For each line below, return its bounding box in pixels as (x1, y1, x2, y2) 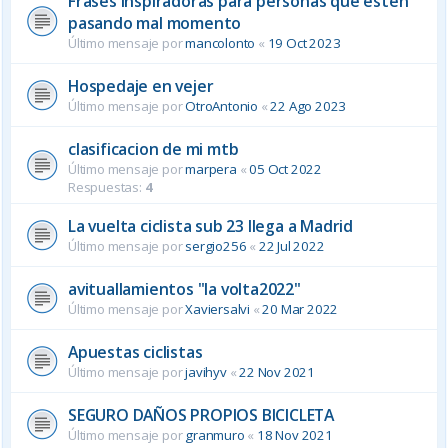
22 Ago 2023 (270, 96, 347, 115)
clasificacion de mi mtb (68, 137, 239, 160)
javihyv (185, 362, 227, 381)
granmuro (185, 425, 245, 444)
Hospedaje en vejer (68, 74, 214, 97)
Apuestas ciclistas (68, 340, 203, 363)
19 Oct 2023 (267, 33, 341, 52)
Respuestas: (68, 177, 145, 196)
